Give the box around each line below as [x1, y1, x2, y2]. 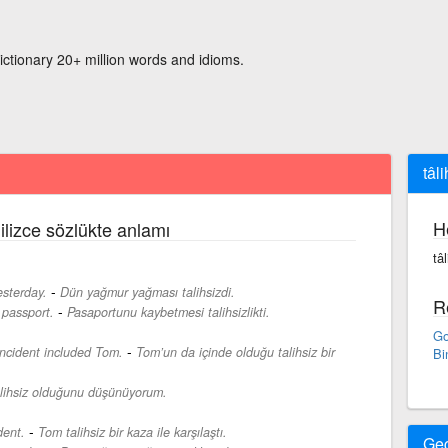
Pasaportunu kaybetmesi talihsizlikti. [66, 302, 270, 321]
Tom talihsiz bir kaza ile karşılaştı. [37, 422, 227, 441]
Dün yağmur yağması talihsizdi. [59, 282, 235, 301]
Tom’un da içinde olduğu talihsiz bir [135, 342, 335, 361]
